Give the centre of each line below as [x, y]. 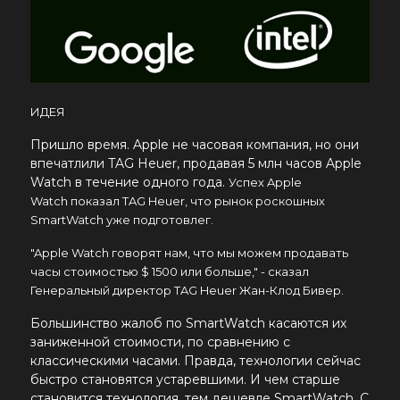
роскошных [289, 201]
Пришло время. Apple [101, 145]
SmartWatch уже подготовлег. [122, 220]
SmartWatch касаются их [266, 324]
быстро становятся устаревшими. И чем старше [185, 380]
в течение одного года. [152, 183]
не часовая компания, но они [266, 145]
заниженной [72, 342]
